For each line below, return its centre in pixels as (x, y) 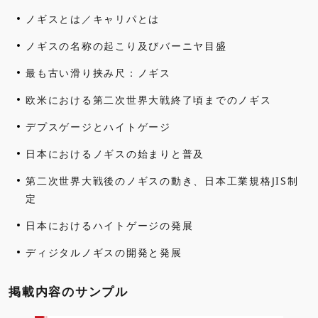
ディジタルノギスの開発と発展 (104, 253)
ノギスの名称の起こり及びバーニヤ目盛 (126, 46)
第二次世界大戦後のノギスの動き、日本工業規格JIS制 (162, 181)
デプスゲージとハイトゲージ (98, 127)
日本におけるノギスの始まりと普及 (115, 154)
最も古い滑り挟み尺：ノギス (98, 73)
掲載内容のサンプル (68, 292)
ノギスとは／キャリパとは (93, 19)
